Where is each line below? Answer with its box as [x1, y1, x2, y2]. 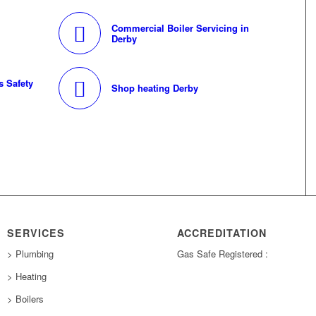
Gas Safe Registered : [177, 247, 269, 261]
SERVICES [7, 226, 66, 241]
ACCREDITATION [177, 226, 267, 241]
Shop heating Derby [111, 81, 199, 95]
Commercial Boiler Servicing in [111, 21, 250, 35]
